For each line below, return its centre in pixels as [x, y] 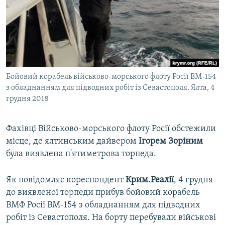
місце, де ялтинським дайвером [72, 142]
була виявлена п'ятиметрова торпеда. [81, 154]
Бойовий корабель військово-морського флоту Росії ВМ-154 [111, 77]
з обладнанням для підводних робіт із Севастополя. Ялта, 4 [110, 88]
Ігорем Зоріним [171, 142]
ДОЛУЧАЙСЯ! [29, 63]
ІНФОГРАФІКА [37, 64]
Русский [25, 18]
